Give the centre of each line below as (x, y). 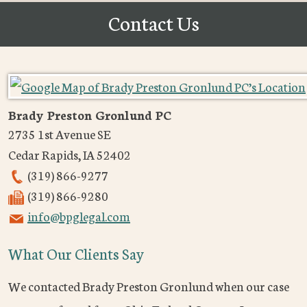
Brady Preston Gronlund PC (90, 115)
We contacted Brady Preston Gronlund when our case (149, 286)
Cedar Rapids (43, 155)
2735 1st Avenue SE (59, 134)
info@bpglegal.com (79, 216)
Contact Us (153, 23)
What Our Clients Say (76, 254)
